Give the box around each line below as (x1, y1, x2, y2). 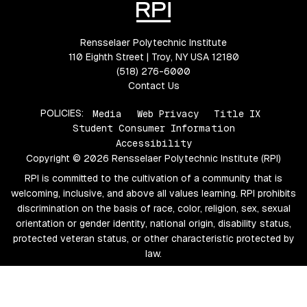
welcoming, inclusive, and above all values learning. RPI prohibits (11, 187, 296, 200)
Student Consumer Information (72, 122, 235, 135)
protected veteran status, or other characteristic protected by (12, 232, 295, 245)
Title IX (214, 107, 260, 120)
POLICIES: (40, 107, 84, 120)
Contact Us (127, 79, 180, 93)
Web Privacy (137, 107, 199, 120)
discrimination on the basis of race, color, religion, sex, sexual (16, 202, 291, 215)
